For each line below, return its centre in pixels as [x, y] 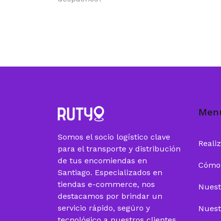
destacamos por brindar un [110, 196]
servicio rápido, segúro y [104, 208]
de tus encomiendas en [102, 161]
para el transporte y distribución [119, 149]
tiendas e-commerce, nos [106, 184]
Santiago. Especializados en [110, 173]
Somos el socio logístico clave [114, 137]
